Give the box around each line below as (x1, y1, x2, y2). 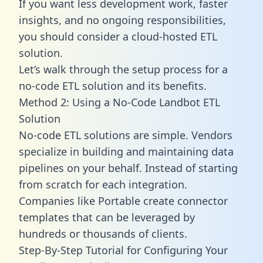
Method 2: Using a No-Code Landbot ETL (19, 95, 220, 109)
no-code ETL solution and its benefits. (19, 78, 207, 93)
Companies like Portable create (19, 193, 177, 208)
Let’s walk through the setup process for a (19, 62, 228, 76)
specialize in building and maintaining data (19, 144, 234, 159)
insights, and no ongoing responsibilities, (19, 12, 226, 27)
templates (19, 210, 69, 224)
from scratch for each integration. (19, 177, 187, 191)
